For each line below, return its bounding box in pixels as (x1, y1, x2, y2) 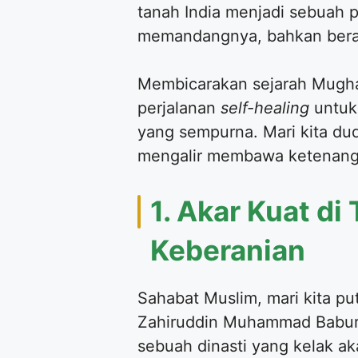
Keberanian (150, 233, 305, 267)
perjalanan (137, 97, 221, 117)
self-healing (221, 97, 309, 117)
